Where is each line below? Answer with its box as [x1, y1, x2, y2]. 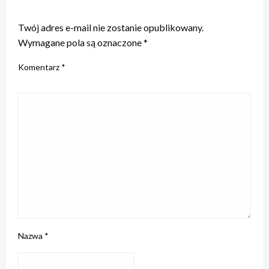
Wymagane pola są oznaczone [18, 36, 144, 48]
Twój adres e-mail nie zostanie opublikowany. [18, 21, 204, 33]
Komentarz [18, 61, 61, 72]
